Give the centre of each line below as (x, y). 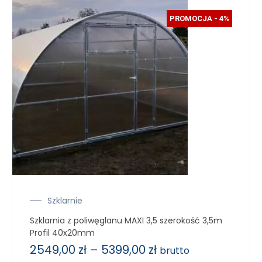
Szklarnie (65, 200)
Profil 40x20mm (62, 232)
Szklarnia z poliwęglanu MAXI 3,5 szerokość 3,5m (126, 220)
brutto (175, 250)
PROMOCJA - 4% (199, 18)
